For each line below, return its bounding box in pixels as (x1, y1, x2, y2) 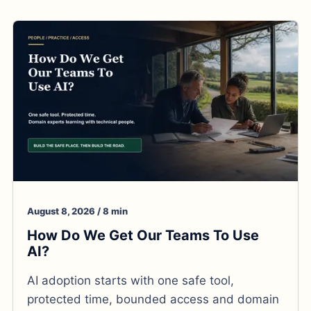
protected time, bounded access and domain (27, 292, 279, 306)
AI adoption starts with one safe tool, (27, 273, 234, 287)
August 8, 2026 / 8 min (27, 205, 128, 217)
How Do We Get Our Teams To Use (27, 226, 259, 244)
